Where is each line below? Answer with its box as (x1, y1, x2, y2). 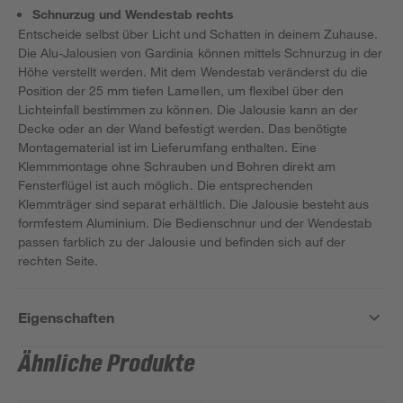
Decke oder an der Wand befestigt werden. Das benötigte (18, 121, 347, 136)
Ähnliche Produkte (18, 351, 196, 378)
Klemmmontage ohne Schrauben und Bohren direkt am (18, 158, 336, 174)
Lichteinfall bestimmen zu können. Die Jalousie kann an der (18, 102, 358, 117)
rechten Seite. (18, 253, 99, 268)
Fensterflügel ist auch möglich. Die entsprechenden (18, 177, 313, 193)
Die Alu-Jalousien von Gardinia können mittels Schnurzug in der (18, 45, 383, 60)
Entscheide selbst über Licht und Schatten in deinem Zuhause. (18, 26, 379, 41)
